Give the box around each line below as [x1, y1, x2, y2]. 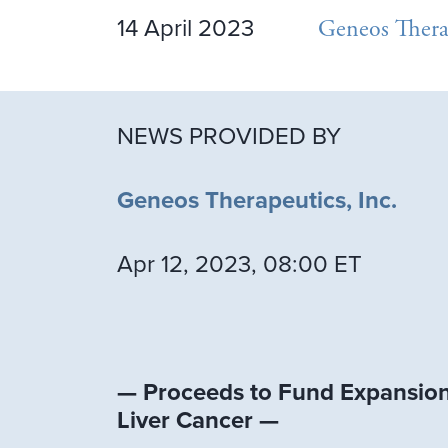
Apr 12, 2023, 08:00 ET [117, 250, 362, 280]
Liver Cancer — [117, 406, 279, 436]
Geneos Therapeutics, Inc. [117, 186, 403, 216]
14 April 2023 [117, 14, 254, 44]
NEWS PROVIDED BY [117, 122, 341, 152]
